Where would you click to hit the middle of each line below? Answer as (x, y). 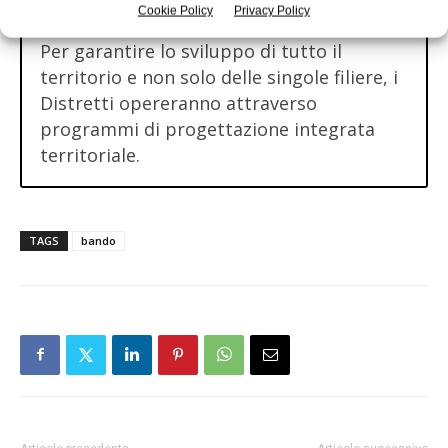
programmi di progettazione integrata (207, 128)
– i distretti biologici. (130, 24)
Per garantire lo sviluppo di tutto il (191, 50)
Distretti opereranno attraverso (178, 102)
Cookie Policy (175, 10)
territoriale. (90, 154)
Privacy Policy (272, 10)
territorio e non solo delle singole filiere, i (219, 76)
